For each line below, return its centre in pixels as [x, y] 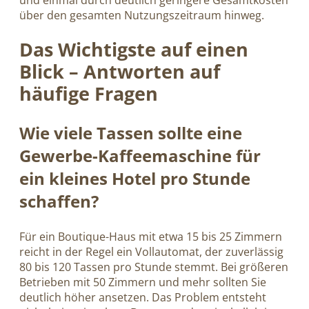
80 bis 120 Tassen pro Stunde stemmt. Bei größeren [154, 267]
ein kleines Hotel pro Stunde [135, 178]
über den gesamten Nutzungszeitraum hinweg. [142, 15]
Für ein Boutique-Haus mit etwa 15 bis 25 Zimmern [151, 236]
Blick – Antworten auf [120, 71]
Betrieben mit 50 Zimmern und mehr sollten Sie [143, 282]
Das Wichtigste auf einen [134, 49]
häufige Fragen [89, 93]
